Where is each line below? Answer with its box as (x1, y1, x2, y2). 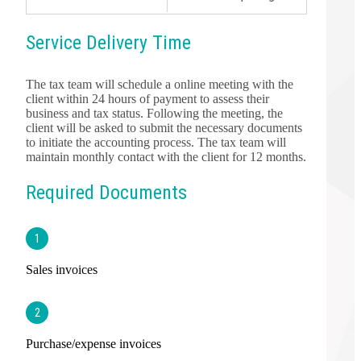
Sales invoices (26, 262, 98, 276)
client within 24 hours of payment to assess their (26, 91, 269, 106)
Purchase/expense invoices (26, 336, 161, 351)
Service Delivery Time (26, 31, 191, 54)
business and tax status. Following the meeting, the (26, 106, 283, 120)
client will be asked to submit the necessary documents (26, 120, 302, 135)
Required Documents (26, 180, 187, 204)
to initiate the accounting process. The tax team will (26, 135, 286, 149)
